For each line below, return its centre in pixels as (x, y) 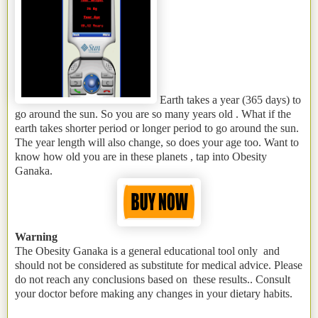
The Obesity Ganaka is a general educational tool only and (147, 251)
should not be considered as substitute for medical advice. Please (159, 265)
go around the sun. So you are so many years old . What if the (153, 114)
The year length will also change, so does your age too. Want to (157, 143)
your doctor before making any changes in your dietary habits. (154, 294)
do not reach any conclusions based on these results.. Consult (153, 280)
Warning (36, 237)
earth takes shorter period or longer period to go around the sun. (157, 128)
